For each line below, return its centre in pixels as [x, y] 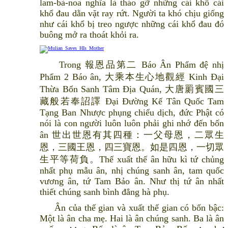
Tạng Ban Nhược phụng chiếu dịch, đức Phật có [132, 113]
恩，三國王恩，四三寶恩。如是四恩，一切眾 [132, 147]
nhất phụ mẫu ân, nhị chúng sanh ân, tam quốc [132, 171]
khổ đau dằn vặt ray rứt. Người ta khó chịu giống [132, 13]
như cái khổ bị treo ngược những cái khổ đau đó [132, 24]
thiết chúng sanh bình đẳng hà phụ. [105, 192]
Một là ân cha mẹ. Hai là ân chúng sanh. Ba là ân [132, 219]
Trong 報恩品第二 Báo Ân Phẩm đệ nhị [132, 65]
